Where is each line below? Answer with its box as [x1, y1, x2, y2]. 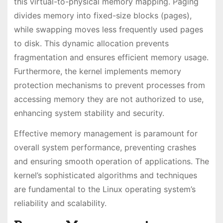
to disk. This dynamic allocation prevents [13, 38, 169, 48]
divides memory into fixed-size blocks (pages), [13, 10, 192, 20]
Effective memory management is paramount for [13, 128, 198, 138]
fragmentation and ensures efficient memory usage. [13, 52, 209, 62]
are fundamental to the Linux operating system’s [13, 184, 196, 194]
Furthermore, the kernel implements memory [13, 66, 181, 76]
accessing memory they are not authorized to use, [13, 94, 204, 104]
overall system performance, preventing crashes [13, 142, 196, 152]
